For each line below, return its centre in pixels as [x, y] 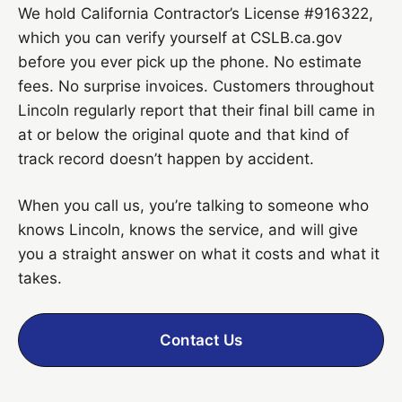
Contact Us [201, 340]
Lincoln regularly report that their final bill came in [197, 110]
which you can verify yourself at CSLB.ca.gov [180, 37]
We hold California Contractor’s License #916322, [196, 13]
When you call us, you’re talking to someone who [193, 205]
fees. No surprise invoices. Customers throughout [196, 86]
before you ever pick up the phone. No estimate [190, 61]
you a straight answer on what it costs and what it [199, 253]
